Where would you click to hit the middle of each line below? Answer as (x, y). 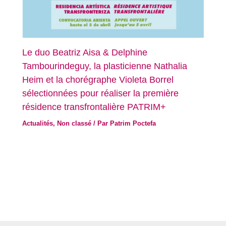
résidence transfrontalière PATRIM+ (94, 106)
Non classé (74, 124)
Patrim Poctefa (133, 124)
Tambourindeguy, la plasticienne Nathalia (105, 66)
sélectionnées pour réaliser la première (101, 93)
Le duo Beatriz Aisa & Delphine (85, 52)
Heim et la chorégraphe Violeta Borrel (98, 79)
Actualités (38, 124)
